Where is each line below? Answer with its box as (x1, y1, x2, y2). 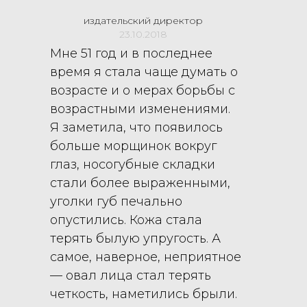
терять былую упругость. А (50, 230, 221, 246)
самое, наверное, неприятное (50, 249, 242, 265)
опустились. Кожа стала (50, 212, 203, 228)
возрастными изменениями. (50, 101, 231, 116)
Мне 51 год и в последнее (50, 45, 213, 61)
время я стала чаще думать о (50, 64, 238, 79)
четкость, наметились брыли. (50, 286, 238, 302)
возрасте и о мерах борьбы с (50, 82, 236, 98)
